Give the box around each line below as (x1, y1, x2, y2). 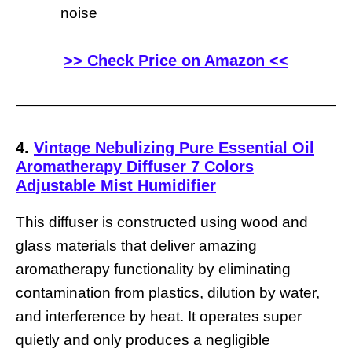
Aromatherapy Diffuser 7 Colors (16, 157, 254, 175)
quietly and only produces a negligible (16, 331, 270, 348)
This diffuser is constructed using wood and (16, 213, 308, 230)
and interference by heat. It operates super (16, 307, 302, 324)
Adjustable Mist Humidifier (16, 176, 216, 194)
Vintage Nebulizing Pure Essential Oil (34, 138, 314, 156)
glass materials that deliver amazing (16, 236, 257, 254)
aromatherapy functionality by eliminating (16, 260, 291, 277)
